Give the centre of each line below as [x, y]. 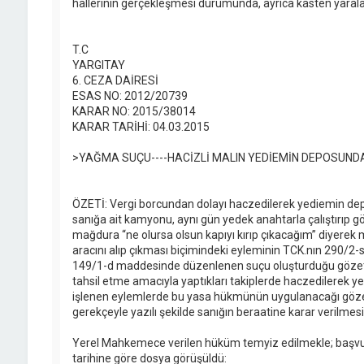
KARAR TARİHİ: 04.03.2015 [141, 127]
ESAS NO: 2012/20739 [130, 96]
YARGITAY [98, 65]
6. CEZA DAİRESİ [115, 81]
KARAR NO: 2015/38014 [134, 112]
